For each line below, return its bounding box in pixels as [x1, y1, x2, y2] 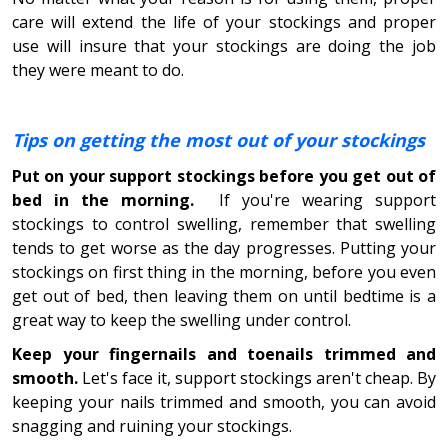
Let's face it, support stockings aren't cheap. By [82, 366, 436, 389]
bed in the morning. [12, 188, 195, 211]
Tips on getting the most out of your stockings [12, 127, 425, 152]
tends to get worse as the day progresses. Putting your [12, 236, 436, 259]
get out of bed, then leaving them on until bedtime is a [12, 284, 436, 307]
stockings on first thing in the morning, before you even [12, 260, 436, 283]
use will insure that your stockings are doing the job [12, 34, 436, 57]
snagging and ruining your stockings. [12, 414, 292, 437]
